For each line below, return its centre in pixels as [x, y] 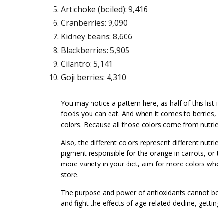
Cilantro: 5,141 [87, 64]
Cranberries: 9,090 [94, 23]
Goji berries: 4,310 [93, 78]
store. [70, 175]
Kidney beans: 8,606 [96, 37]
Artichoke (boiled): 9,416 [104, 9]
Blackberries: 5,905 [95, 50]
